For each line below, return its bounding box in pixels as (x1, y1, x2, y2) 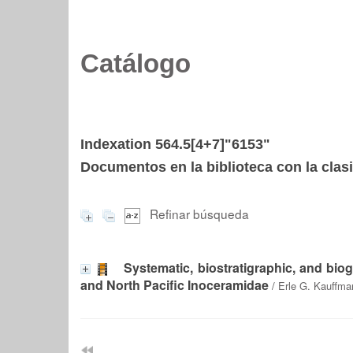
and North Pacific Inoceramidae (80, 275, 269, 294)
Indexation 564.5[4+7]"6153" (80, 136, 270, 152)
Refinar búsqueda (150, 205, 249, 222)
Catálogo (80, 50, 191, 78)
